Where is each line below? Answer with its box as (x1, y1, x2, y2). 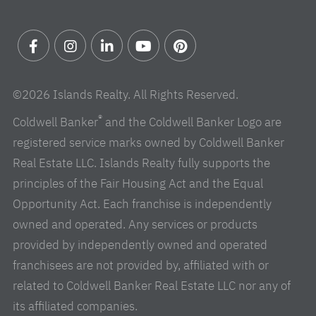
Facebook (18, 63, 68, 79)
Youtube (128, 63, 172, 79)
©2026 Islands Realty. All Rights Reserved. (13, 86, 238, 102)
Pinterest (164, 63, 212, 79)
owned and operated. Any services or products (13, 216, 257, 232)
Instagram (54, 63, 110, 79)
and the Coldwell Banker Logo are (102, 114, 281, 130)
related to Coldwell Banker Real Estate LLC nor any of (13, 277, 291, 293)
